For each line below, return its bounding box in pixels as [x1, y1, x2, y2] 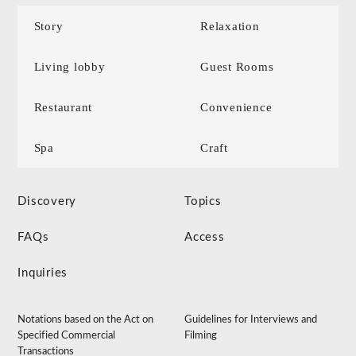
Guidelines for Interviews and [184, 314, 318, 325]
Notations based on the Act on [17, 314, 154, 325]
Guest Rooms [200, 60, 274, 73]
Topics [184, 195, 222, 207]
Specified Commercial [17, 330, 116, 341]
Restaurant [33, 100, 93, 114]
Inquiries [17, 266, 68, 279]
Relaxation [200, 19, 260, 33]
